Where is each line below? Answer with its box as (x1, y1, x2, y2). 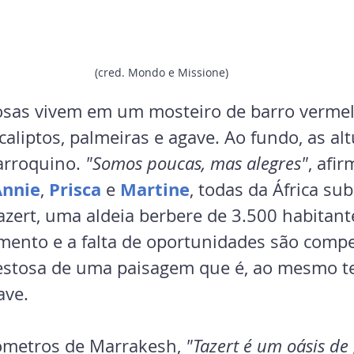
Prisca (49, 176, 101, 201)
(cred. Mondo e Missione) (94, 64, 228, 80)
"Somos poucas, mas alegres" (85, 151, 308, 175)
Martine (120, 176, 190, 201)
